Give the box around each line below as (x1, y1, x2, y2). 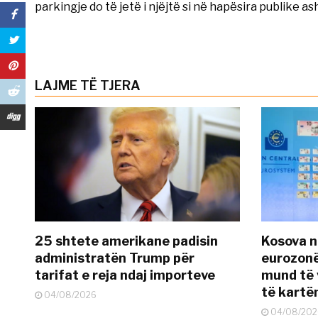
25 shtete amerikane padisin (34, 234, 218, 249)
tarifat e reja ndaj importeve (34, 268, 215, 283)
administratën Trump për (34, 251, 194, 266)
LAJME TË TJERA (34, 77, 141, 93)
